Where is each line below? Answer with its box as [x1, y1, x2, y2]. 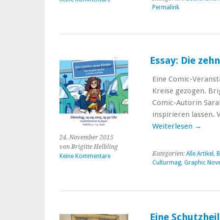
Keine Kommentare [59, 153, 110, 160]
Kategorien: [152, 150, 186, 157]
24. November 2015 [59, 134, 113, 141]
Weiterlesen [152, 122, 194, 131]
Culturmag [152, 159, 181, 166]
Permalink [152, 4, 179, 11]
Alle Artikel [186, 150, 214, 157]
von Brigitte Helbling [59, 143, 118, 150]
